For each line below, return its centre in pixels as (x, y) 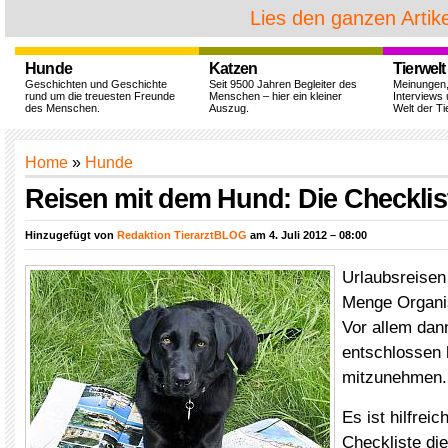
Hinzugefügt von (71, 235)
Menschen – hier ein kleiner (275, 96)
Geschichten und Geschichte (96, 84)
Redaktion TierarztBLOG (182, 235)
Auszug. (229, 108)
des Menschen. (62, 108)
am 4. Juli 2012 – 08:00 (307, 235)
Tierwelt (419, 68)
